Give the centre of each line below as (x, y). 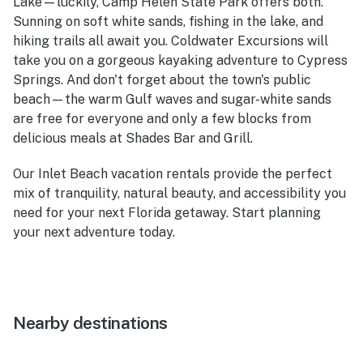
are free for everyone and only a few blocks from (162, 118)
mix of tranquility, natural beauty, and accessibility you (179, 193)
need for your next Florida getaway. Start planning (167, 212)
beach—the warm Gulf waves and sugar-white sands (172, 99)
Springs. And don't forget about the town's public (162, 79)
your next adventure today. (94, 232)
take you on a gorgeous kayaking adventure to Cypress (180, 60)
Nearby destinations (90, 322)
